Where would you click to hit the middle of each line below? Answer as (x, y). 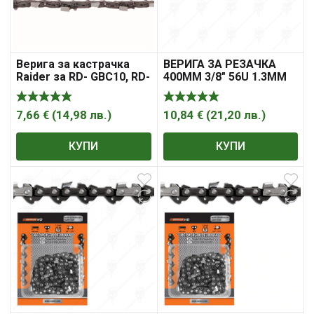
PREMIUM (189, 90)
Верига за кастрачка (73, 64)
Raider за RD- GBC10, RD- (83, 77)
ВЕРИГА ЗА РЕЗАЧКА (219, 64)
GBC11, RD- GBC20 (65, 90)
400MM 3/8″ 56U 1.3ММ (225, 77)
